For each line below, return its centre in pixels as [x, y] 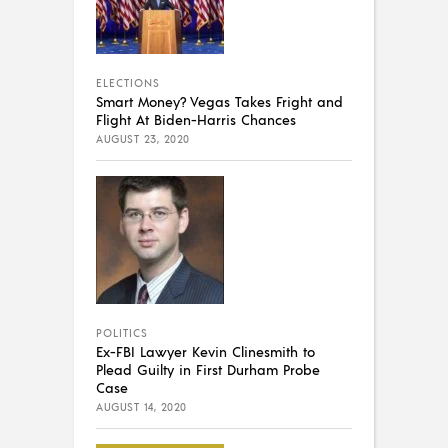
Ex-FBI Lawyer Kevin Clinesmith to [205, 350]
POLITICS [122, 332]
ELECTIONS [128, 82]
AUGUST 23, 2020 [143, 138]
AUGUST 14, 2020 [141, 406]
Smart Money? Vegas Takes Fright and [219, 100]
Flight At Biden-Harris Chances [196, 118]
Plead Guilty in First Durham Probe [208, 368]
